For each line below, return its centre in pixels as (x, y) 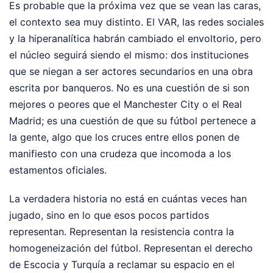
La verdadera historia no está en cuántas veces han (128, 198)
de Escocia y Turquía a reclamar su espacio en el (122, 264)
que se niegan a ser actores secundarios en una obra (131, 71)
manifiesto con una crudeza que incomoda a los (120, 153)
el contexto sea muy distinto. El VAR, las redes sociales (136, 22)
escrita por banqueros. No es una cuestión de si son (129, 87)
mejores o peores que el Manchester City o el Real (126, 104)
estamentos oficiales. (58, 170)
